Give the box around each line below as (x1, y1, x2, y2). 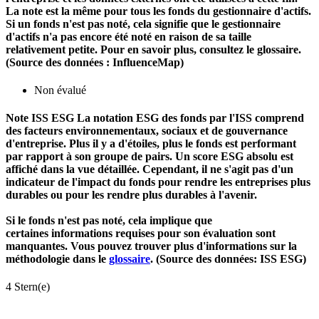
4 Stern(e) (6, 281, 50, 293)
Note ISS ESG (6, 112, 77, 125)
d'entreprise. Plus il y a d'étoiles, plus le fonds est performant (6, 137, 296, 150)
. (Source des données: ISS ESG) (150, 253, 306, 266)
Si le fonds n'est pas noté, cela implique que (6, 214, 212, 227)
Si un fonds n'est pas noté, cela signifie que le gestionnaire (6, 17, 281, 30)
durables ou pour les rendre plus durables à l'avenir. (6, 189, 257, 202)
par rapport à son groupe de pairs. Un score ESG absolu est (6, 150, 293, 163)
